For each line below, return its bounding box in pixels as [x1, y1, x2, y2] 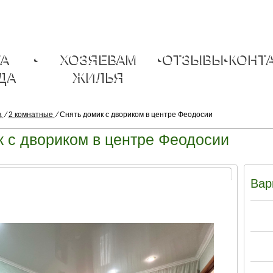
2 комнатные [8, 110, 53, 119]
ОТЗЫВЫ [163, 51, 225, 67]
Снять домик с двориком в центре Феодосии [59, 110, 213, 119]
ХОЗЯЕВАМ [60, 51, 138, 67]
